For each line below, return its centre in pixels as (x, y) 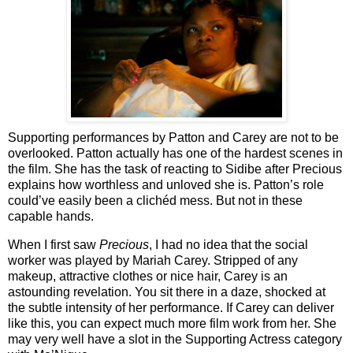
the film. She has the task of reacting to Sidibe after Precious (175, 169)
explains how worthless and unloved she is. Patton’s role (166, 185)
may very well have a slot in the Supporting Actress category (175, 340)
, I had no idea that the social (229, 245)
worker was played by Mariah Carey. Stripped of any (153, 261)
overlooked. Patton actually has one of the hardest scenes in (175, 154)
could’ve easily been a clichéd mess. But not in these (155, 201)
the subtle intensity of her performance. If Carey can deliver (171, 308)
